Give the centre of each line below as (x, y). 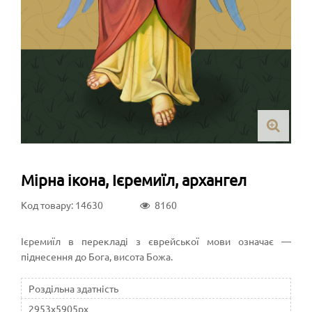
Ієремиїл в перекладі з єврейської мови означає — (156, 241)
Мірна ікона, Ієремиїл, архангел (134, 179)
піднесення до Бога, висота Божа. (97, 256)
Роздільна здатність (73, 288)
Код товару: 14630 (62, 204)
